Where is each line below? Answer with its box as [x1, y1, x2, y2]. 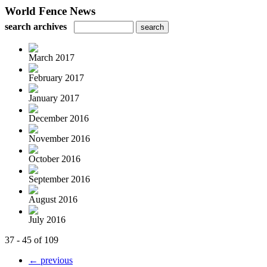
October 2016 [29, 154, 80, 164]
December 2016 [29, 113, 89, 123]
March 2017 [29, 52, 74, 63]
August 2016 [29, 194, 77, 204]
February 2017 [29, 73, 84, 83]
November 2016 [29, 133, 90, 144]
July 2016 [29, 215, 66, 225]
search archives [5, 21, 67, 32]
